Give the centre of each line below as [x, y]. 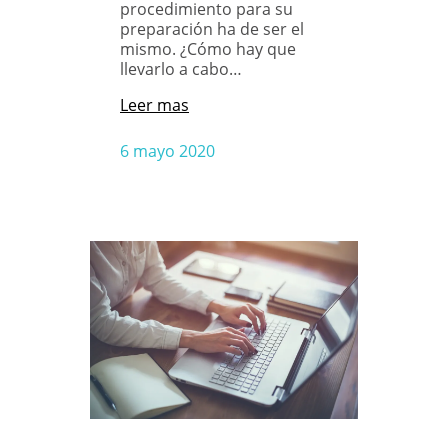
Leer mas [154, 104]
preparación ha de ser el [212, 28]
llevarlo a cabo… [181, 68]
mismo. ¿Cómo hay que [208, 48]
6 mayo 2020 [167, 150]
